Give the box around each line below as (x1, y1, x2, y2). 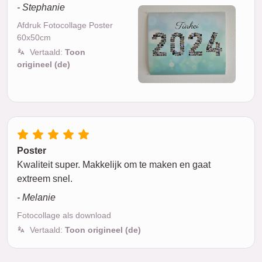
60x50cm (17, 32, 51, 42)
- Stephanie (17, 2, 65, 12)
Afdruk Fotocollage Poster (17, 20, 113, 30)
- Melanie (17, 192, 56, 202)
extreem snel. (17, 173, 73, 184)
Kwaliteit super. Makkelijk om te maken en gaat (17, 159, 211, 170)
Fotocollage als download (17, 210, 111, 220)
